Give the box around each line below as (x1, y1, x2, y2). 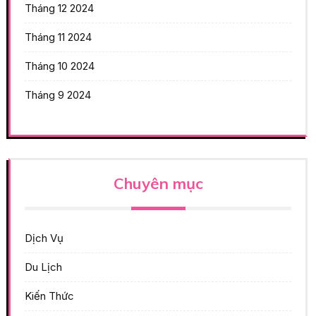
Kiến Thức (25, 288, 74, 303)
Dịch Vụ (25, 231, 63, 245)
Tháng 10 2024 (25, 59, 95, 73)
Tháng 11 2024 (25, 30, 92, 44)
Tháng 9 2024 (25, 87, 91, 102)
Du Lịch (25, 260, 62, 274)
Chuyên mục (113, 173, 203, 193)
